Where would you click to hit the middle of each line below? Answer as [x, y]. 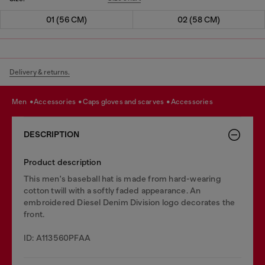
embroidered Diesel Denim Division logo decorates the [130, 202]
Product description [62, 162]
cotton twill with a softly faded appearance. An [112, 190]
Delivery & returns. [40, 72]
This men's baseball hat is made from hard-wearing [122, 178]
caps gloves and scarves [127, 102]
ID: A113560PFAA [57, 237]
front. [34, 214]
